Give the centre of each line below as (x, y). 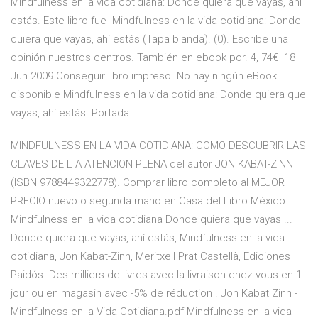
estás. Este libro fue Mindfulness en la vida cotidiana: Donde (156, 21)
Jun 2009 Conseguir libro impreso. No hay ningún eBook (144, 76)
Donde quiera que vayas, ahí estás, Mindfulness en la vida (148, 238)
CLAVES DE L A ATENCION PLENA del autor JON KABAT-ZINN (152, 164)
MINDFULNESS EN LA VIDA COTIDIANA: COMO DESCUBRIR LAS (158, 146)
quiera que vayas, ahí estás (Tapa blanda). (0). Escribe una (149, 39)
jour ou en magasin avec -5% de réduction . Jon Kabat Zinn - (154, 294)
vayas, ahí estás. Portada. (71, 113)
